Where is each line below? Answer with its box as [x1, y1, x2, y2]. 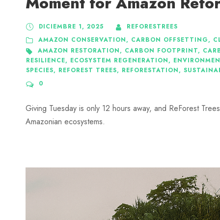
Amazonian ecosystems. [26, 116, 105, 128]
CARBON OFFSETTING [131, 35, 208, 45]
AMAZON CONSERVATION [38, 35, 126, 45]
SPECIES [26, 66, 54, 75]
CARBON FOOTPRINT [125, 46, 198, 55]
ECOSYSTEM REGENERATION [70, 56, 168, 65]
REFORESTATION [122, 66, 179, 75]
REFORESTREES [127, 22, 178, 31]
